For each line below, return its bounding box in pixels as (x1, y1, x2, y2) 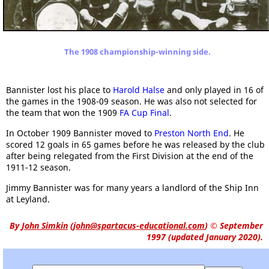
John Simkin (22, 220, 68, 232)
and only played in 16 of (165, 84, 264, 96)
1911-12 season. (6, 162, 71, 174)
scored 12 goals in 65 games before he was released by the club (6, 139, 265, 151)
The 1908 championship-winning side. (64, 46, 211, 58)
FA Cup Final (119, 107, 169, 119)
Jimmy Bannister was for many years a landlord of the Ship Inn (6, 182, 259, 194)
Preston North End (154, 127, 229, 139)
